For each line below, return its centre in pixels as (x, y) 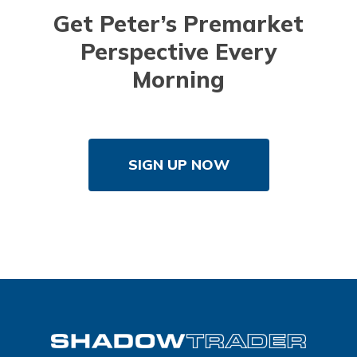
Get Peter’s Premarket (178, 24)
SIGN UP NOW (178, 165)
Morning (178, 80)
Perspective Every (178, 52)
